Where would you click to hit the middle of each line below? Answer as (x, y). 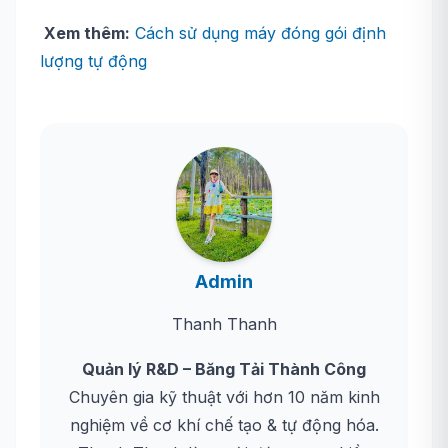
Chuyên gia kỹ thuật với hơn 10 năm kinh (224, 396)
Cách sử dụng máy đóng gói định (260, 33)
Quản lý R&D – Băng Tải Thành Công (224, 368)
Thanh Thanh (224, 323)
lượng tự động (93, 61)
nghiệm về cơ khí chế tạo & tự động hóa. (224, 424)
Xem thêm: (85, 33)
